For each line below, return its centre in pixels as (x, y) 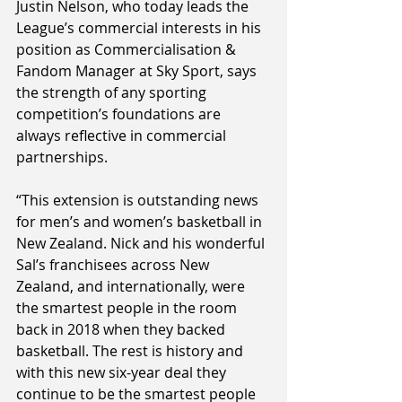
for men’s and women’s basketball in (141, 222)
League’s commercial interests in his (140, 28)
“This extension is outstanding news (139, 201)
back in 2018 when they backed (122, 330)
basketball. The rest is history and (131, 351)
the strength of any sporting (113, 93)
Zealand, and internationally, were (132, 287)
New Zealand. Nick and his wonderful (142, 244)
